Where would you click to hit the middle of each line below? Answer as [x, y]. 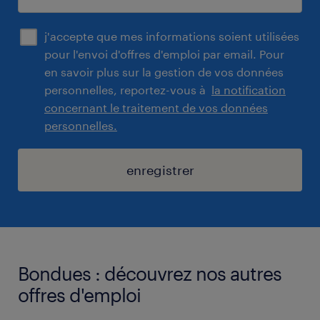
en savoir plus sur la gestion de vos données [164, 71]
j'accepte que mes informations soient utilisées [172, 36]
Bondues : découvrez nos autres [150, 273]
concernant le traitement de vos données [156, 107]
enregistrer [160, 170]
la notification [249, 89]
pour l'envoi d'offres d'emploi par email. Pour [164, 54]
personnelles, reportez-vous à [128, 89]
